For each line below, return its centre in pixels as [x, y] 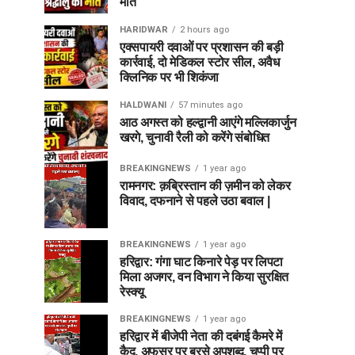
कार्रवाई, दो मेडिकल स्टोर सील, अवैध [200, 62]
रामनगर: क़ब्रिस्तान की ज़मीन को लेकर [205, 186]
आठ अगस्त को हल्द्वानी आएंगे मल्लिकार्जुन [208, 122]
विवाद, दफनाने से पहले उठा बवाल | [195, 201]
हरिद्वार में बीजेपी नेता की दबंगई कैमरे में [201, 337]
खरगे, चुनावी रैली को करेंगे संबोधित [195, 137]
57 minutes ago [210, 105]
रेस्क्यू [132, 292]
